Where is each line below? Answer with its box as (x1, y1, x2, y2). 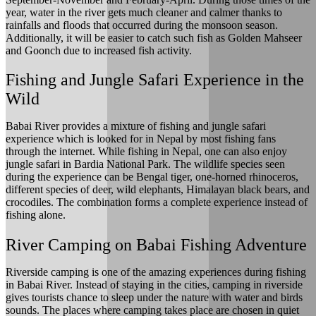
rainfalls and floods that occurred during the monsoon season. (6, 18, 278, 31)
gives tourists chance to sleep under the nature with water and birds (6, 291, 303, 304)
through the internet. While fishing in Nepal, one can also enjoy (6, 145, 287, 158)
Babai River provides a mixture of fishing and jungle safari (6, 120, 266, 133)
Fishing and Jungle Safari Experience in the (6, 71, 304, 90)
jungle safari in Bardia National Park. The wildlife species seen (6, 158, 285, 171)
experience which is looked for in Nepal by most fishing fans (6, 133, 276, 145)
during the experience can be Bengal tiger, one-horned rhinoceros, (6, 171, 298, 183)
